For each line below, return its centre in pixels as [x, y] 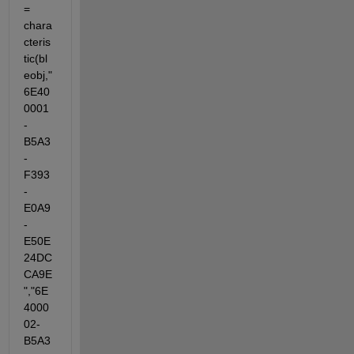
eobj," [38, 75]
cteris [37, 42]
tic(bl [35, 59]
